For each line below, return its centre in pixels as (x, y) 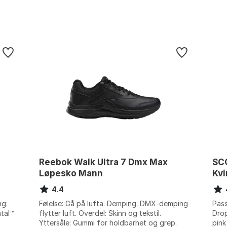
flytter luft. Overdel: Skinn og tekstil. (100, 213)
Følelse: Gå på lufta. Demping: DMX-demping (113, 203)
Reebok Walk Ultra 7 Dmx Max (103, 162)
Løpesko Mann (71, 173)
